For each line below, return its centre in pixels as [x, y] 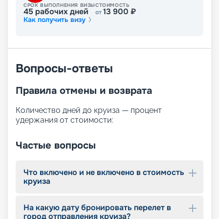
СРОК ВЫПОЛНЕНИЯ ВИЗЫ [59, 5]
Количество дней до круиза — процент [89, 110]
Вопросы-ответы [64, 69]
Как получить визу [55, 20]
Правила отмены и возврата [84, 91]
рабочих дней [61, 12]
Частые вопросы [56, 146]
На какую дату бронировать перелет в [97, 208]
